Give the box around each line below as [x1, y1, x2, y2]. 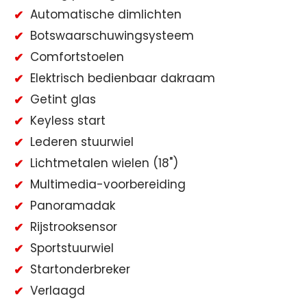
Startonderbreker [30, 260, 130, 278]
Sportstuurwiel [30, 239, 114, 256]
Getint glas [30, 90, 96, 108]
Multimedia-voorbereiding [30, 175, 186, 193]
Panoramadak [30, 197, 115, 214]
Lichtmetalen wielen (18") [30, 154, 178, 171]
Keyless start [30, 112, 106, 129]
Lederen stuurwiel [30, 133, 134, 150]
